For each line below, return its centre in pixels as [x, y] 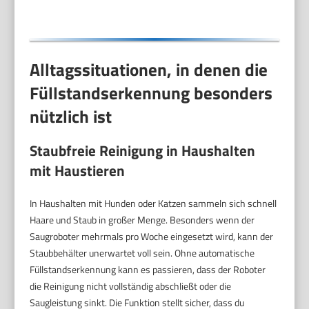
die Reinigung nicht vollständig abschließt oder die [131, 286]
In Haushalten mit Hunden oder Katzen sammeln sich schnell [153, 203]
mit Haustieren [78, 171]
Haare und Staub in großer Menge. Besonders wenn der [142, 220]
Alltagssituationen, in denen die [149, 69]
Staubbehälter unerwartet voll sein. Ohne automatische [142, 253]
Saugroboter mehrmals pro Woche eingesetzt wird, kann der [152, 237]
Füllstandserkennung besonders [151, 93]
